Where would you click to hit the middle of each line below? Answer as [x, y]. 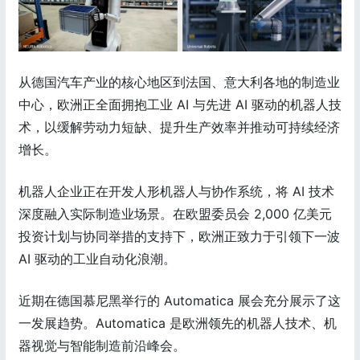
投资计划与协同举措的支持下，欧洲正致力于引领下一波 [179, 236]
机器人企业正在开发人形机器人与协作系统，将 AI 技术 [176, 191]
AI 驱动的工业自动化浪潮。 [97, 258]
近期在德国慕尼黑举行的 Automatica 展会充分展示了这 [180, 300]
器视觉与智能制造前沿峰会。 [102, 345]
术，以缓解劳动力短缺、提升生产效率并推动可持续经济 [179, 127]
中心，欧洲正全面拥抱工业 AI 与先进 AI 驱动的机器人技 [180, 104]
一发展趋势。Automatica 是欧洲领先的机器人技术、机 [178, 323]
